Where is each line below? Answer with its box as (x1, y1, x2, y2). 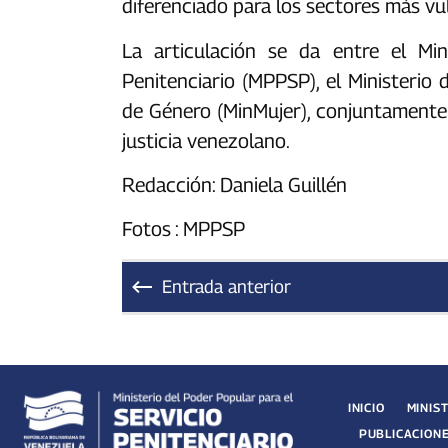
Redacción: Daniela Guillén (122, 173, 347, 198)
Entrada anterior (162, 276, 291, 298)
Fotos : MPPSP (122, 217, 245, 242)
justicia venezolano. (122, 128, 290, 153)
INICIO (347, 399, 385, 415)
